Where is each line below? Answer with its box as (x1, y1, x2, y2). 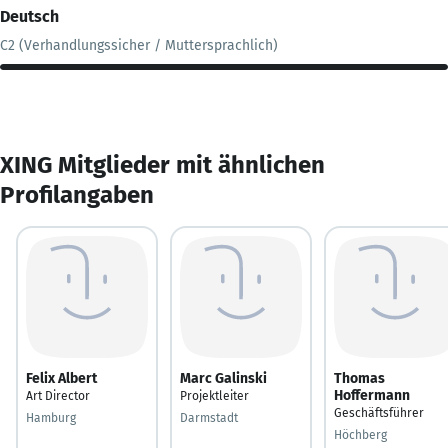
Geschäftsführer (334, 405, 424, 420)
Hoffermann (334, 386, 410, 404)
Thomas (334, 369, 385, 387)
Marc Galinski (180, 369, 267, 387)
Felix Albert (26, 369, 97, 387)
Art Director (26, 388, 90, 403)
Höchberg (334, 427, 387, 442)
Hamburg (26, 410, 76, 425)
